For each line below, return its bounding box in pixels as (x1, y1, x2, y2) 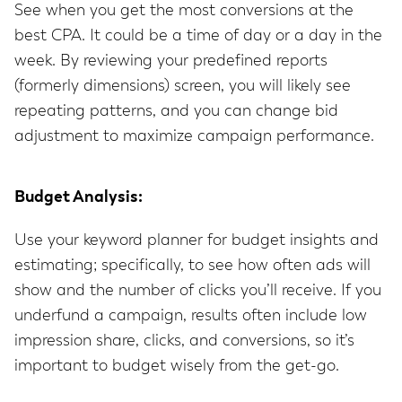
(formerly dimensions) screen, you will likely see (14, 78, 351, 95)
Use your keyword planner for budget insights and (14, 232, 379, 249)
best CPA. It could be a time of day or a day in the (14, 28, 382, 45)
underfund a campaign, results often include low (14, 308, 367, 325)
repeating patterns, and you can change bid (14, 103, 338, 120)
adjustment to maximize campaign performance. (14, 128, 374, 145)
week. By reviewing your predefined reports (14, 53, 328, 70)
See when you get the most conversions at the (14, 3, 354, 20)
